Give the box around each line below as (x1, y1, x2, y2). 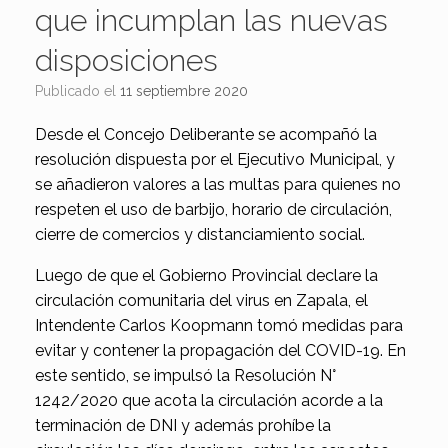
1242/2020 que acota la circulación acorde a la (35, 390, 383, 410)
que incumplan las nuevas (35, 2, 388, 38)
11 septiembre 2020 (120, 82, 248, 99)
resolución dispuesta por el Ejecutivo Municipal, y (35, 149, 395, 169)
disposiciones (35, 42, 218, 78)
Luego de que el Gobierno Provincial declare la (35, 265, 378, 285)
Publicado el (43, 82, 120, 99)
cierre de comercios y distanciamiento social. (35, 224, 365, 244)
